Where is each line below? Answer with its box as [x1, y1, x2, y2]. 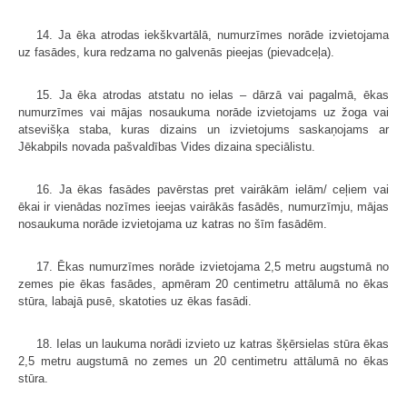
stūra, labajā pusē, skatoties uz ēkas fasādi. [18, 294, 252, 309]
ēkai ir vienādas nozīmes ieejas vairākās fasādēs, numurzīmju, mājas [18, 200, 389, 214]
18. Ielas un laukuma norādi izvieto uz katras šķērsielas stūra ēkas [36, 337, 389, 352]
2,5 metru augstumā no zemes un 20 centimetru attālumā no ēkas [18, 354, 389, 369]
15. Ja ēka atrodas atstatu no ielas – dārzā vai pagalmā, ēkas [36, 88, 389, 103]
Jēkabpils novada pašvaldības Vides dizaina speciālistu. [18, 140, 315, 154]
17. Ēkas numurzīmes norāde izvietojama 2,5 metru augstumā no [36, 260, 389, 274]
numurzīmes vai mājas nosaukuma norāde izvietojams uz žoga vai [18, 105, 389, 120]
